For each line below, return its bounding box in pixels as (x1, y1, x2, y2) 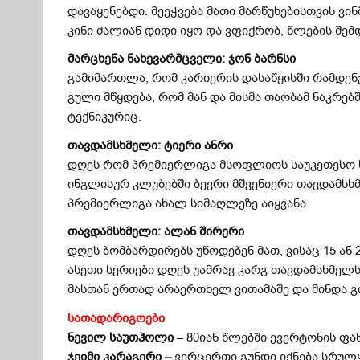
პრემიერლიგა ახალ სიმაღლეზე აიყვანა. (67, 194, 310, 211)
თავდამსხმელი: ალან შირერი (67, 223, 245, 240)
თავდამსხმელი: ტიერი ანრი (67, 137, 234, 153)
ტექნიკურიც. (67, 108, 142, 125)
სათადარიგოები (67, 309, 166, 326)
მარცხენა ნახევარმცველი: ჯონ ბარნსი (67, 51, 297, 67)
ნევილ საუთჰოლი (67, 329, 174, 346)
